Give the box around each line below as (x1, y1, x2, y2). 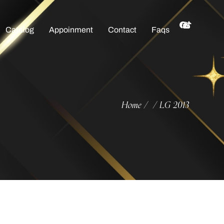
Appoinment (48, 25, 93, 34)
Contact (107, 25, 136, 34)
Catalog (5, 25, 34, 34)
